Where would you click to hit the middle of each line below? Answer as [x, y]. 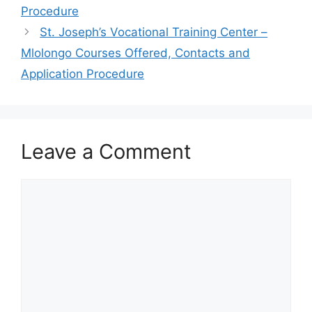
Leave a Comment [106, 152]
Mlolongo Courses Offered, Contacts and [135, 53]
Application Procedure [83, 74]
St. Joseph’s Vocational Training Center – [154, 32]
